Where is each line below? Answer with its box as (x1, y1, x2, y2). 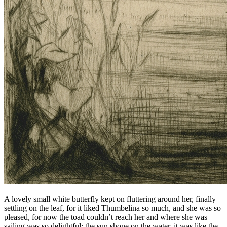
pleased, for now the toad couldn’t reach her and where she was (4, 213, 207, 222)
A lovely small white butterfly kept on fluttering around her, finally (4, 195, 216, 204)
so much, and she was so (140, 204, 221, 213)
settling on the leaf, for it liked (4, 204, 101, 213)
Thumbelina (101, 204, 140, 213)
